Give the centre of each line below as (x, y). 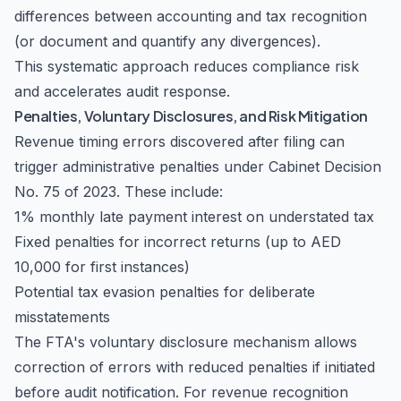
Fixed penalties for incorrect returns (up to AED (178, 242)
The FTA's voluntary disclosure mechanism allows (186, 342)
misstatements (62, 317)
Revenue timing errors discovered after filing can (179, 141)
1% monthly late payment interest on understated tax (194, 217)
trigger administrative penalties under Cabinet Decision (198, 166)
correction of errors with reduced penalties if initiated (195, 367)
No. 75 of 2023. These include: (119, 192)
